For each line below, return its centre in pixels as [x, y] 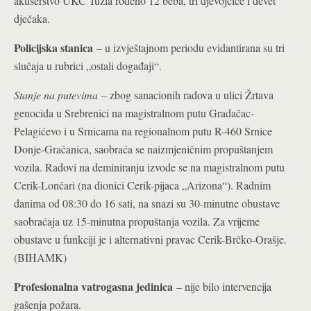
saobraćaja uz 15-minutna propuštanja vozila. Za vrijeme [137, 221]
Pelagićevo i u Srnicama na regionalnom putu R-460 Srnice [143, 131]
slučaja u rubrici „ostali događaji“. [88, 66]
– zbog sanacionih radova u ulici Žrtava [187, 95]
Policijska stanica [53, 48]
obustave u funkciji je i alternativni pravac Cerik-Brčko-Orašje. [150, 239]
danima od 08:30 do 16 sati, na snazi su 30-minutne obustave [147, 203]
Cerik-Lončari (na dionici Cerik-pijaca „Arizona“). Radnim [142, 185]
